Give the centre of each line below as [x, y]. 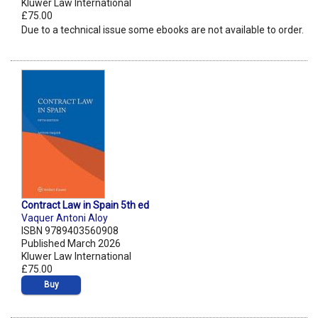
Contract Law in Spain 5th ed [85, 205]
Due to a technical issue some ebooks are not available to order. [163, 30]
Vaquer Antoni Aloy [65, 218]
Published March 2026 [71, 244]
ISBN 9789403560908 [70, 231]
